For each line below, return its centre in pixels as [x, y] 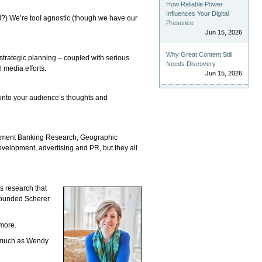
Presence [180, 23]
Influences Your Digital [198, 13]
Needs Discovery [191, 63]
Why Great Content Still [199, 54]
